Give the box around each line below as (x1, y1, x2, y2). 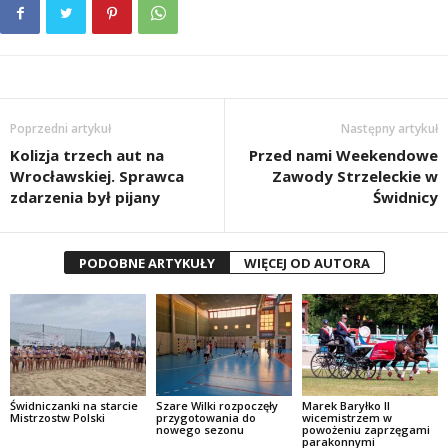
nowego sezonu (155, 422, 244, 437)
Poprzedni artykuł (10, 120, 111, 138)
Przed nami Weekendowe (249, 145, 438, 166)
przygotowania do (155, 410, 256, 425)
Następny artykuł (341, 120, 438, 138)
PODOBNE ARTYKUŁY (78, 254, 215, 273)
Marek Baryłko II (301, 398, 390, 413)
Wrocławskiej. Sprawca (10, 166, 184, 187)
